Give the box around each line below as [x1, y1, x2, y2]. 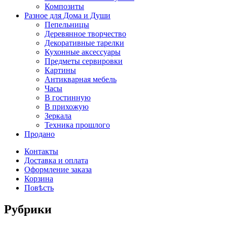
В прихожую [45, 102, 89, 111]
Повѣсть [24, 183, 54, 193]
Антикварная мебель [45, 75, 117, 84]
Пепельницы [45, 20, 89, 29]
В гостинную [45, 93, 91, 102]
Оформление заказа [24, 165, 92, 174]
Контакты [24, 147, 58, 156]
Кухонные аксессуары [45, 48, 121, 57]
